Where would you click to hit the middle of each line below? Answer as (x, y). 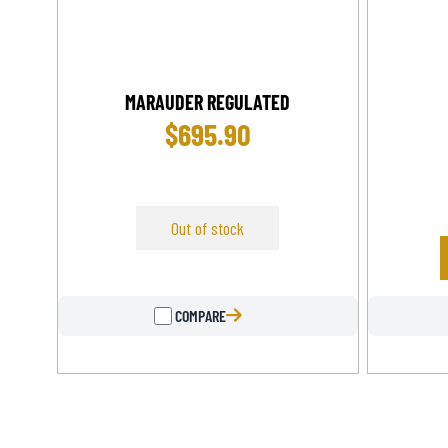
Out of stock (208, 227)
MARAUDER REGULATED (208, 101)
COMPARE (198, 316)
